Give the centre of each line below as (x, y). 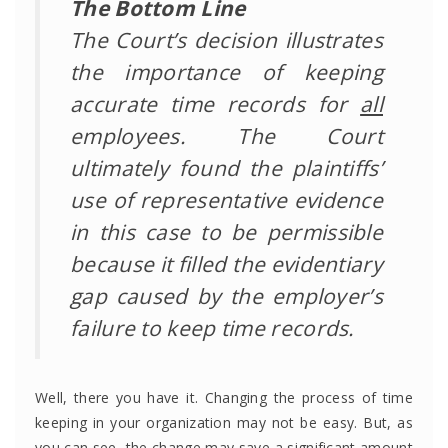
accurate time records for (215, 103)
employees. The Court (226, 135)
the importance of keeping (226, 71)
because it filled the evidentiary (226, 263)
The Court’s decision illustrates (226, 39)
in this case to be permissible (226, 231)
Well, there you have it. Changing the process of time (224, 397)
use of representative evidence (226, 199)
